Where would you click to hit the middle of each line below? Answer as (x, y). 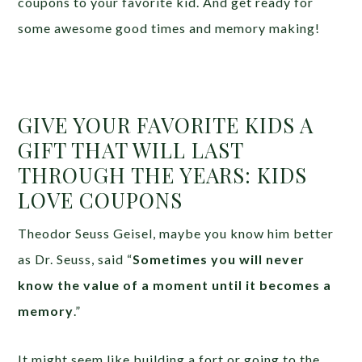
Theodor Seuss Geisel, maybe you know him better (176, 234)
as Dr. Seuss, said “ (76, 259)
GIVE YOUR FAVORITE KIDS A (166, 125)
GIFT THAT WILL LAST (131, 150)
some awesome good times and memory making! (169, 28)
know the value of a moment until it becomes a (175, 285)
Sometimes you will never (219, 259)
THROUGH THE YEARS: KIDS (163, 175)
